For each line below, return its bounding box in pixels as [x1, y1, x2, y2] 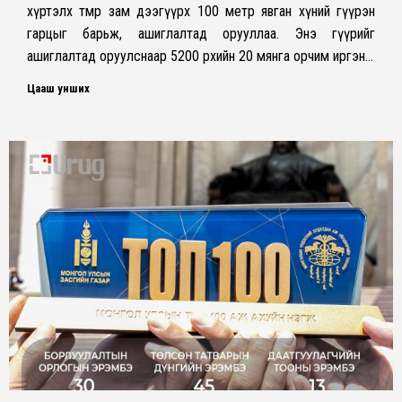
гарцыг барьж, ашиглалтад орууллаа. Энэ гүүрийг [27, 25, 375, 43]
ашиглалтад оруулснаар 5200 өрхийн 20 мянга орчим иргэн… [27, 48, 373, 66]
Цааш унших [27, 82, 90, 96]
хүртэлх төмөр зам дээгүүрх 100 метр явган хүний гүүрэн [27, 3, 375, 21]
